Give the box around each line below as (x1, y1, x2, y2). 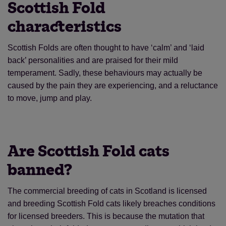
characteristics (8, 19, 122, 35)
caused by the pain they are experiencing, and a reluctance (8, 81, 218, 90)
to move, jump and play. (8, 94, 92, 102)
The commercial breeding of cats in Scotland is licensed (8, 187, 207, 195)
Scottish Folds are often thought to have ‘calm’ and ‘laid (8, 43, 204, 52)
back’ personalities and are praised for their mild (8, 56, 178, 65)
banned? (8, 162, 72, 178)
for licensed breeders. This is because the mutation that (8, 212, 204, 220)
